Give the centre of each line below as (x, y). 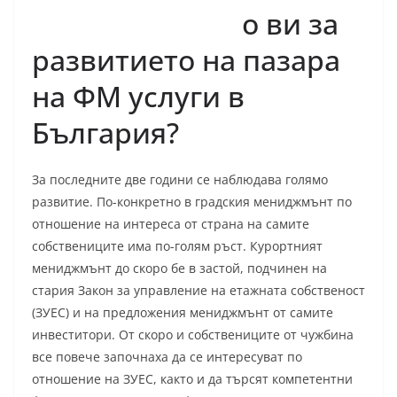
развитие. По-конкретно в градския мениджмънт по (192, 202)
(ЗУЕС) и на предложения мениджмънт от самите (183, 313)
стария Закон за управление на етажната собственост (198, 291)
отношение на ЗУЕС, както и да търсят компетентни (192, 379)
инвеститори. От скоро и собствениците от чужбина (193, 335)
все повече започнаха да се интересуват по (167, 357)
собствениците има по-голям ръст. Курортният (177, 246)
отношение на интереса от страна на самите (171, 224)
